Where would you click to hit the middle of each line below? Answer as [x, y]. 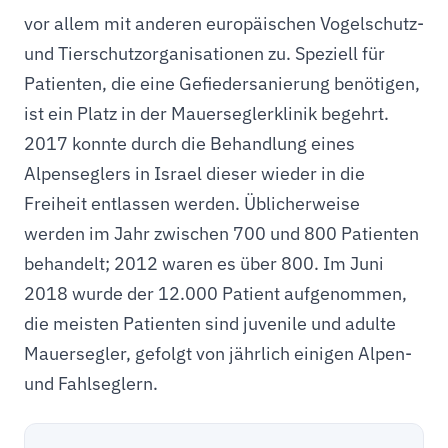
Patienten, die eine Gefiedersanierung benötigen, [222, 83]
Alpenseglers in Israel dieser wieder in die [194, 173]
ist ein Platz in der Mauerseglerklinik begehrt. [206, 113]
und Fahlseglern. [91, 383]
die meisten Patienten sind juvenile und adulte [210, 323]
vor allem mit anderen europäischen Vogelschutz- [224, 23]
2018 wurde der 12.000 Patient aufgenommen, [215, 293]
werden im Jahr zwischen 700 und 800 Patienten [221, 233]
